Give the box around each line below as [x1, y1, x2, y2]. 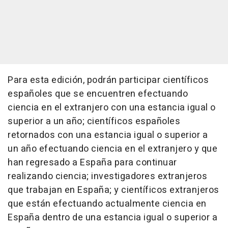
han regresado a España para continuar [8, 156, 177, 169]
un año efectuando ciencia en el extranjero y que [8, 142, 217, 156]
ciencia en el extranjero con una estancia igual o [8, 101, 216, 115]
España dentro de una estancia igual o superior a [8, 211, 217, 224]
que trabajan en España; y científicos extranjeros [8, 183, 219, 197]
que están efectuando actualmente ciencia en [8, 197, 207, 211]
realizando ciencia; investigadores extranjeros [8, 169, 207, 183]
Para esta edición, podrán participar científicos [8, 73, 209, 87]
